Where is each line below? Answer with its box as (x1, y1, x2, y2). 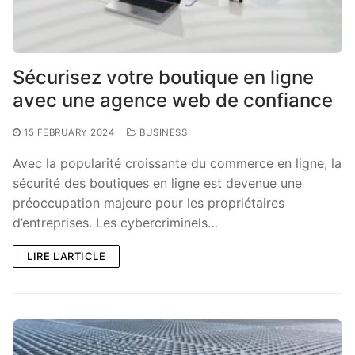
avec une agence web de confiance (13, 88, 333, 112)
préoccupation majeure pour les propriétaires (13, 194, 284, 211)
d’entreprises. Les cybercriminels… (13, 214, 218, 231)
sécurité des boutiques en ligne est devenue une (13, 174, 302, 191)
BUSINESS (136, 126, 187, 138)
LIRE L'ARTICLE (27, 249, 105, 262)
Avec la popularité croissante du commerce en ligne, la (13, 155, 342, 171)
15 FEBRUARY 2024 (24, 126, 114, 138)
